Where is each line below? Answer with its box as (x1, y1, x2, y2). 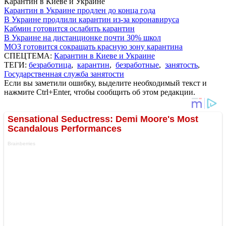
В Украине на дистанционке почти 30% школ (4, 33, 161, 42)
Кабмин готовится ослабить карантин (4, 24, 135, 33)
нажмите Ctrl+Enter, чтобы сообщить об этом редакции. (4, 87, 195, 96)
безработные (116, 60, 159, 69)
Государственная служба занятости (4, 69, 124, 78)
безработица (29, 60, 71, 69)
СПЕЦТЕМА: (4, 51, 54, 60)
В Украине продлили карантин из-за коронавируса (4, 15, 179, 24)
